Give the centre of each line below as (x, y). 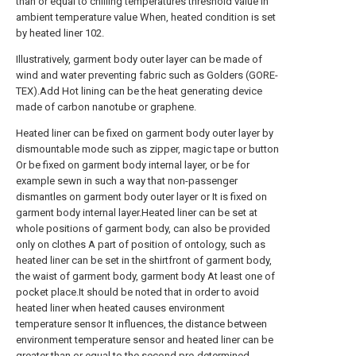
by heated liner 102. (60, 33)
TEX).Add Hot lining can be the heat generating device (139, 91)
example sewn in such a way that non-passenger (127, 180)
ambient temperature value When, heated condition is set (146, 17)
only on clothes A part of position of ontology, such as (141, 244)
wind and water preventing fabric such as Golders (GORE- (147, 75)
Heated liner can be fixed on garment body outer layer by (145, 133)
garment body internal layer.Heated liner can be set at (137, 212)
